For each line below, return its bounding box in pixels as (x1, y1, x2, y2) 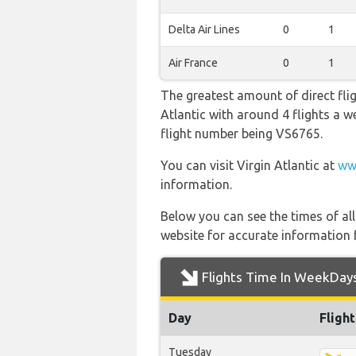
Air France (168, 56, 218, 69)
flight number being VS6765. (161, 126, 323, 141)
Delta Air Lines (168, 23, 240, 36)
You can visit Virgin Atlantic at (161, 158, 338, 172)
